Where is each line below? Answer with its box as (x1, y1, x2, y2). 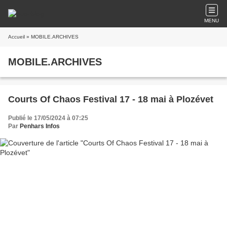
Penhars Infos (20, 123, 60, 130)
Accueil (8, 34, 25, 40)
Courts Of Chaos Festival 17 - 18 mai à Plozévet (150, 94, 213, 104)
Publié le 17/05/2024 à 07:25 (8, 115, 88, 122)
